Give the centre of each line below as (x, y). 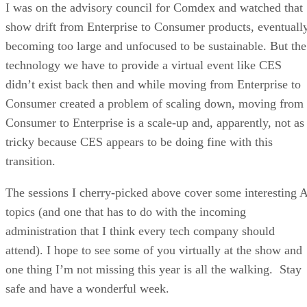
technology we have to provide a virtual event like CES (144, 65)
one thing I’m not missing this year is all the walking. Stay (153, 269)
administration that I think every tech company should (140, 231)
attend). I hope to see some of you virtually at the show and (154, 250)
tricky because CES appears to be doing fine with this (139, 142)
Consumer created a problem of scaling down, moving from (155, 103)
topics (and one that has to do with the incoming (126, 211)
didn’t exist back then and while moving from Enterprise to (153, 84)
